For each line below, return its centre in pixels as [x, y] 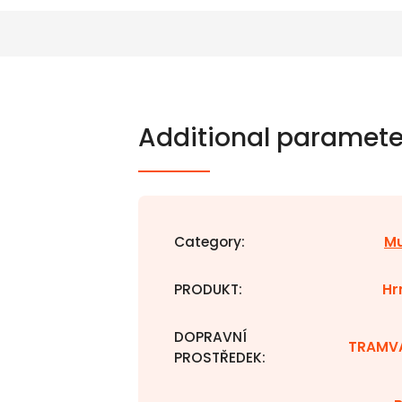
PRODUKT [206, 289]
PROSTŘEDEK [218, 358]
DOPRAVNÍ [210, 337]
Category [208, 242]
